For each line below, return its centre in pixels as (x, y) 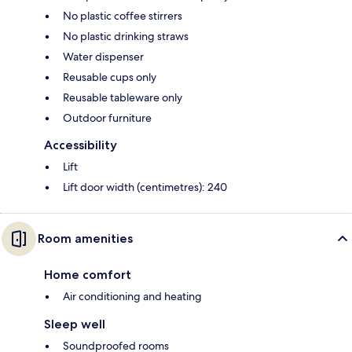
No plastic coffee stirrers (123, 16)
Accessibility (81, 145)
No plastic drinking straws (126, 37)
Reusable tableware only (123, 98)
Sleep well (75, 324)
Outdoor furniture (107, 118)
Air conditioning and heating (132, 297)
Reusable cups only (110, 77)
